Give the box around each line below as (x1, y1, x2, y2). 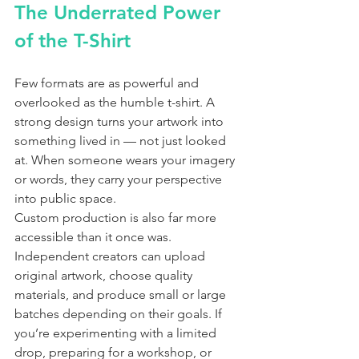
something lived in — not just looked (14, 132, 229, 148)
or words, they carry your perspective (14, 171, 225, 187)
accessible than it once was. (14, 228, 175, 244)
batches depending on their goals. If (14, 305, 225, 321)
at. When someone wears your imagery (14, 151, 238, 167)
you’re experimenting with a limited (14, 325, 220, 341)
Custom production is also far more (14, 209, 220, 225)
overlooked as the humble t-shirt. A (14, 94, 218, 110)
